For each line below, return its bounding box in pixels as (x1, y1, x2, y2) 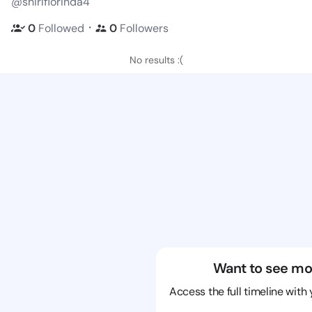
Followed (38, 20, 84, 36)
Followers (117, 20, 169, 36)
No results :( (129, 54, 183, 66)
